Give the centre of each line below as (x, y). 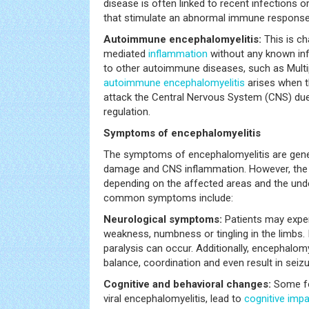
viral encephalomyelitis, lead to (174, 299)
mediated (126, 54)
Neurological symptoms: (163, 219)
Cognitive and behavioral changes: (187, 284)
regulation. (127, 112)
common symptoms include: (168, 198)
